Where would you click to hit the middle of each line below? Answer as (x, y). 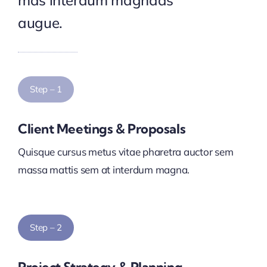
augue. (40, 23)
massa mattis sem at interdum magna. (104, 170)
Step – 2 (46, 228)
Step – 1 (46, 89)
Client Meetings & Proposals (102, 129)
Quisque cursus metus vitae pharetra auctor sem (125, 152)
